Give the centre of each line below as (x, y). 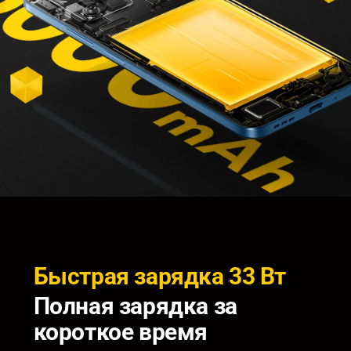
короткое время (120, 332)
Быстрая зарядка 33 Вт (160, 277)
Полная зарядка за (138, 306)
